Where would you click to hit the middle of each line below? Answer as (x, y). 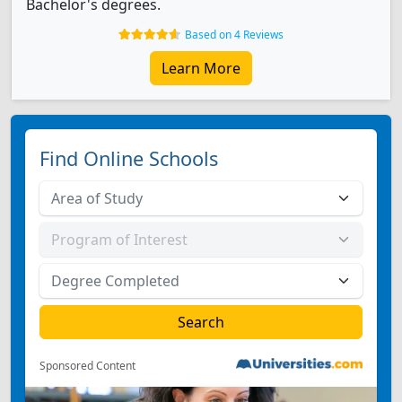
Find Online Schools (129, 158)
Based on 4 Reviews (234, 35)
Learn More (201, 68)
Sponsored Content (87, 366)
